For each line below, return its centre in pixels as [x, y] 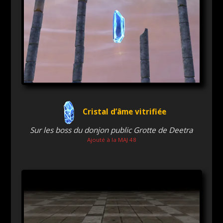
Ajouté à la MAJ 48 [111, 140]
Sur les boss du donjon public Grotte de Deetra [111, 130]
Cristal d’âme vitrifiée [124, 111]
